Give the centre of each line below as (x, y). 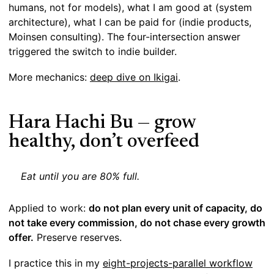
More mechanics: (49, 77)
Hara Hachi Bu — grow (102, 123)
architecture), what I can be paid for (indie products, (130, 22)
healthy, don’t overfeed (104, 142)
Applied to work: (49, 208)
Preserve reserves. (78, 238)
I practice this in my (56, 263)
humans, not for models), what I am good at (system (130, 8)
